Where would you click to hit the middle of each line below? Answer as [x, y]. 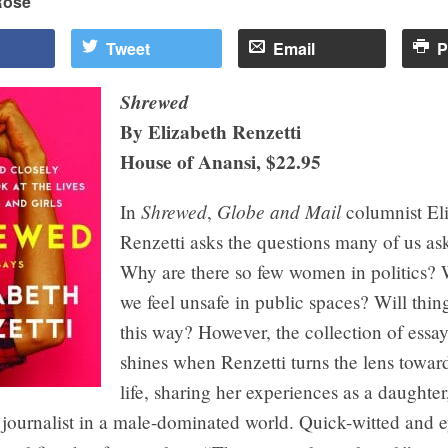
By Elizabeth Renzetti [211, 131]
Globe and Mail [279, 211]
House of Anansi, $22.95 [221, 161]
